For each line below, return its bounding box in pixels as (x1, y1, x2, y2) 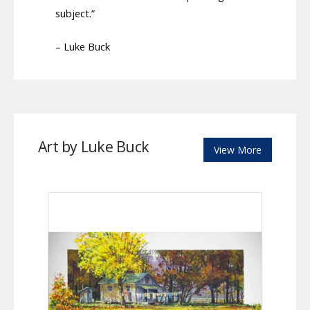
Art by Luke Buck (38, 136, 149, 156)
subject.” (55, 6, 95, 20)
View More (214, 143, 262, 156)
